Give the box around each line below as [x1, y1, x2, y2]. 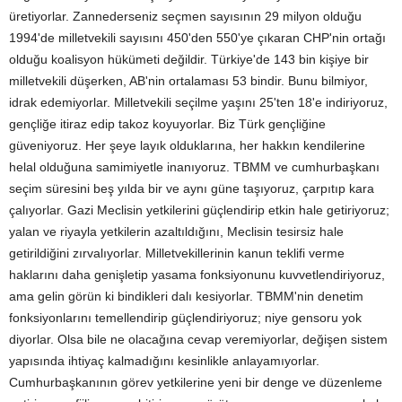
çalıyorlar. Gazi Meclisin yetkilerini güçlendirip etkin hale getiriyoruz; [9, 203, 389, 217]
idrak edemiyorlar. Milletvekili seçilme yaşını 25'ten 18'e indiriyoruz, [9, 95, 388, 109]
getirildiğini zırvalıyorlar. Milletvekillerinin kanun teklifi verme [9, 246, 345, 260]
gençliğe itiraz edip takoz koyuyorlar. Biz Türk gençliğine [9, 117, 326, 131]
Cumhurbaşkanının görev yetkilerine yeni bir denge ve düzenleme [9, 375, 382, 389]
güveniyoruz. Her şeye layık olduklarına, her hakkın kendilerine [9, 138, 365, 153]
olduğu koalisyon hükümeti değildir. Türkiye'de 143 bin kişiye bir [9, 52, 369, 66]
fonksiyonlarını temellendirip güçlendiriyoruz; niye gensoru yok [9, 310, 362, 325]
